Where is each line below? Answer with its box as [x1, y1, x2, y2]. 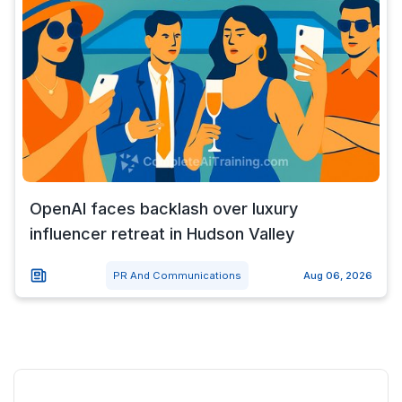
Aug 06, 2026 [303, 269, 372, 282]
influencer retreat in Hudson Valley [30, 224, 294, 243]
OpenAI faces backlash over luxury [30, 199, 298, 218]
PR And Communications [113, 269, 241, 282]
